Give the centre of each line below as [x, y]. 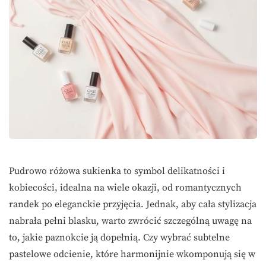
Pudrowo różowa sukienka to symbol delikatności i [117, 171]
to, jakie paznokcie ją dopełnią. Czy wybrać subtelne [119, 237]
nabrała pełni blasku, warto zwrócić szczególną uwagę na [130, 221]
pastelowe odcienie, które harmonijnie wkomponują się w [132, 254]
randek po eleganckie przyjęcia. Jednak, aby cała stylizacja [133, 204]
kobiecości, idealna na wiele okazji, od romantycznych [125, 187]
